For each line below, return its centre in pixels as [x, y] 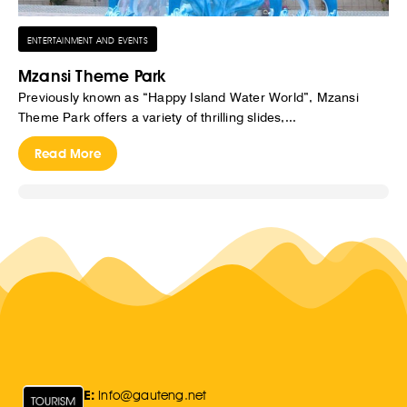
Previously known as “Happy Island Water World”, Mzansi [189, 98]
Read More [68, 154]
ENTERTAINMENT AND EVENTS [88, 40]
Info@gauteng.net [153, 396]
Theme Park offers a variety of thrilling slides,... [158, 118]
